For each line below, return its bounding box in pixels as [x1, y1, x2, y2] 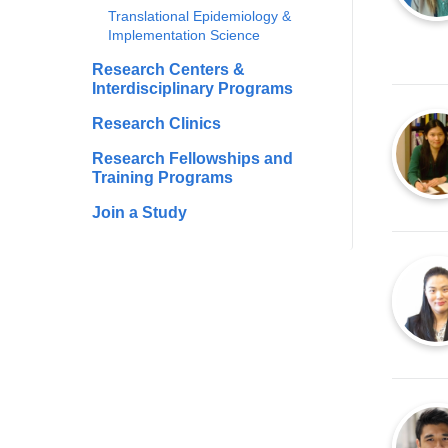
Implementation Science [108, 27, 260, 43]
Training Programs [92, 169, 233, 186]
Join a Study [92, 204, 187, 221]
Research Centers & [92, 61, 245, 78]
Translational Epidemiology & [108, 8, 291, 24]
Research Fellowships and [92, 150, 293, 167]
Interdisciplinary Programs [92, 80, 293, 97]
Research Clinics [92, 115, 221, 132]
